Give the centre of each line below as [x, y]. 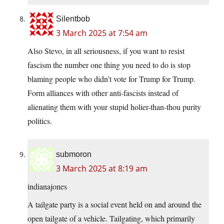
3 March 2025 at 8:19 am [102, 169]
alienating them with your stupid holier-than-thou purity [114, 107]
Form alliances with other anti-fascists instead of [103, 93]
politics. [40, 121]
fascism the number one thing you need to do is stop [109, 65]
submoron [74, 154]
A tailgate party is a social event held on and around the [114, 204]
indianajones [47, 186]
